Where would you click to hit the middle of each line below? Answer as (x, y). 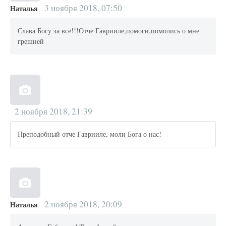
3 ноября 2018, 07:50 (82, 8)
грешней (31, 41)
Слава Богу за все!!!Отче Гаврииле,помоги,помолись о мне (109, 31)
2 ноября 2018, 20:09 (82, 204)
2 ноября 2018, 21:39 (53, 111)
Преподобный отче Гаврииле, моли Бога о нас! (90, 134)
